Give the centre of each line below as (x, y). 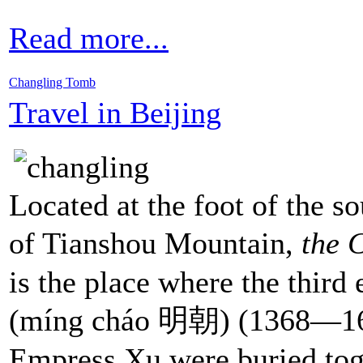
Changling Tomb (52, 82)
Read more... (89, 38)
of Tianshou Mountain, (155, 243)
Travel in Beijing (115, 112)
